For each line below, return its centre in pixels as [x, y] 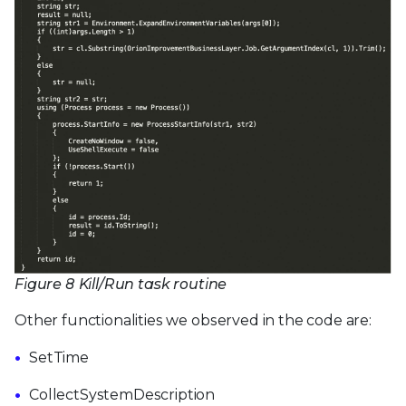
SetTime [59, 357]
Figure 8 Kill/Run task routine [121, 284]
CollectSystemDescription [122, 394]
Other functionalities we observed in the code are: [193, 320]
